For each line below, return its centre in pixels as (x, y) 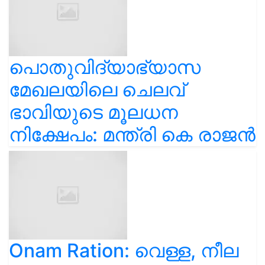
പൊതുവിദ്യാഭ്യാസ (105, 67)
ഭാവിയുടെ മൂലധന (93, 112)
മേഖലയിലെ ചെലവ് (97, 90)
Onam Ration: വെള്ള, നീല (124, 251)
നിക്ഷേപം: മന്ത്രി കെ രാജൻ (132, 135)
